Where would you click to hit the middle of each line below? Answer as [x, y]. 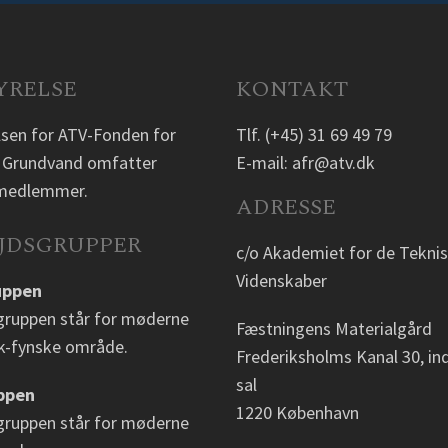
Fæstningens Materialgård [333, 328]
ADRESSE [285, 207]
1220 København [297, 412]
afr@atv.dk [333, 162]
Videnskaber [281, 280]
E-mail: [263, 162]
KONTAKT [291, 89]
